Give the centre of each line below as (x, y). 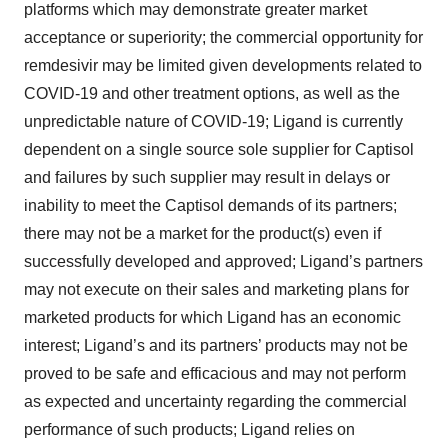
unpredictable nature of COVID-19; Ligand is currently (213, 121)
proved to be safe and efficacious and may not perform (215, 373)
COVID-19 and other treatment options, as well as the (212, 93)
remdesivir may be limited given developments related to (223, 65)
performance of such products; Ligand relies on (189, 429)
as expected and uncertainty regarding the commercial (215, 401)
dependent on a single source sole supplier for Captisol (219, 149)
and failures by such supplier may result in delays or (207, 177)
